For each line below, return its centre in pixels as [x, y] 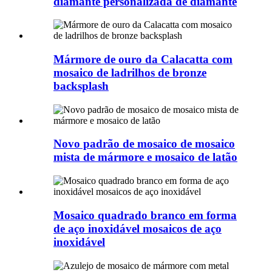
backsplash [81, 86]
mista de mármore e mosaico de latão [145, 157]
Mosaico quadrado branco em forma [145, 215]
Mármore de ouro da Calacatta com [143, 59]
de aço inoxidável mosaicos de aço [138, 228]
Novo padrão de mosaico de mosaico [144, 144]
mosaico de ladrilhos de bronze [130, 72]
